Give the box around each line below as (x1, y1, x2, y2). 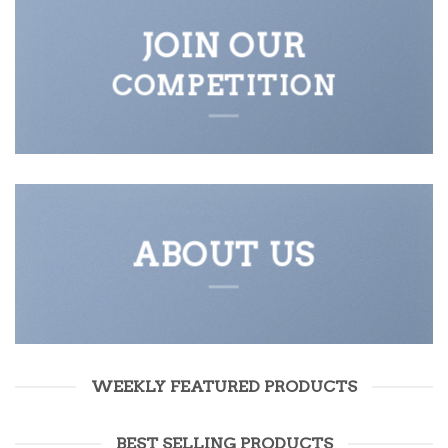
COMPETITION (111, 69, 337, 103)
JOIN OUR (141, 26, 307, 66)
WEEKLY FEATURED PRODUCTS (91, 377, 357, 396)
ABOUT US (132, 235, 316, 275)
